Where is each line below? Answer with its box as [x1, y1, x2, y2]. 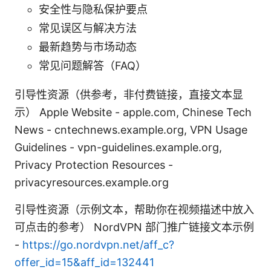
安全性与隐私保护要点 [39, 3, 148, 16]
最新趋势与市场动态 [39, 41, 137, 54]
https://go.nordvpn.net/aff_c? [22, 238, 174, 252]
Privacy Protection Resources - [15, 158, 173, 172]
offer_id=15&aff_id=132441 [15, 256, 154, 269]
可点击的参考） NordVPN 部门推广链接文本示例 [15, 221, 254, 234]
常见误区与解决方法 [39, 22, 137, 35]
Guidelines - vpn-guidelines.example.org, [15, 141, 222, 154]
